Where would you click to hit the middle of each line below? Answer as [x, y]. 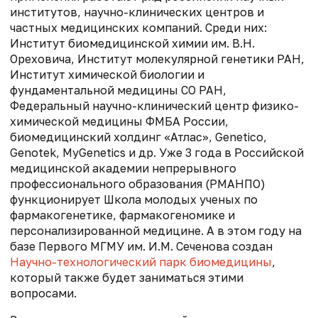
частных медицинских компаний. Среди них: [138, 27]
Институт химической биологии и [107, 74]
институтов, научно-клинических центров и [137, 12]
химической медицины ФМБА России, [119, 121]
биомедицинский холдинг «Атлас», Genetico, [138, 137]
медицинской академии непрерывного [123, 168]
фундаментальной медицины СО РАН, [118, 90]
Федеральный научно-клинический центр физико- [154, 105]
